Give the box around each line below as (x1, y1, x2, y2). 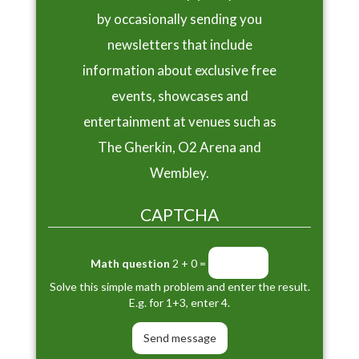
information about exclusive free (83, 62, 276, 79)
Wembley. (150, 164, 209, 182)
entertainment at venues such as (83, 113, 276, 131)
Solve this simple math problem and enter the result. (49, 279, 310, 293)
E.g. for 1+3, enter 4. (129, 295, 230, 309)
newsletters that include (107, 36, 252, 54)
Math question (91, 256, 170, 271)
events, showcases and (111, 87, 248, 105)
